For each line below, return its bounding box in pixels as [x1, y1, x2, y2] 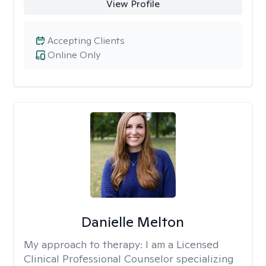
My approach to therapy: [24, 237, 145, 251]
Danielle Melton [81, 213, 185, 231]
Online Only [47, 49, 100, 61]
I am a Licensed [145, 237, 219, 251]
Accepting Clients [47, 34, 125, 47]
